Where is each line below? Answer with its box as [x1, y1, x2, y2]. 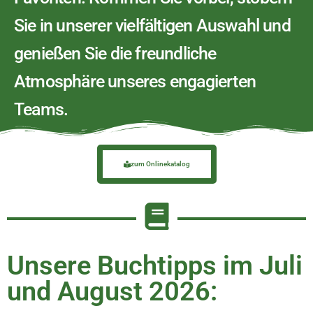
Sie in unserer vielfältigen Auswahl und [14, 15, 291, 36]
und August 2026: [7, 276, 217, 307]
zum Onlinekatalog [130, 160, 190, 168]
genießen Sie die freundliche [14, 43, 217, 64]
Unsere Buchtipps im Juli [7, 250, 303, 281]
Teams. [14, 99, 72, 119]
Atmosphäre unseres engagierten [14, 71, 256, 92]
